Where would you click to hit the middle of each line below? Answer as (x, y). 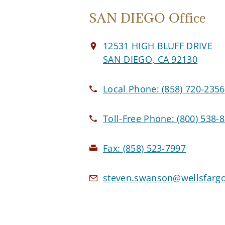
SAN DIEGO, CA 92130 (150, 60)
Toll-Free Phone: (140, 119)
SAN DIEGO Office (148, 18)
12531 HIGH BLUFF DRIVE (158, 46)
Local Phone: (133, 89)
